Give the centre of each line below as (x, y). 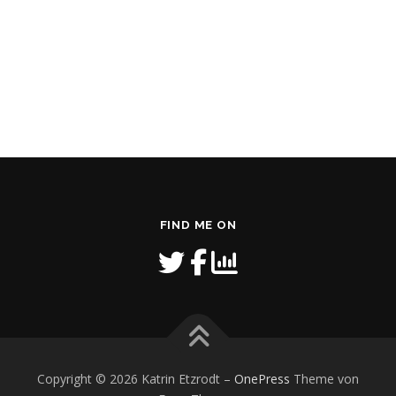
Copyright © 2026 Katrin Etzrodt (130, 378)
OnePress (262, 378)
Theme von (324, 378)
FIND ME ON (198, 225)
